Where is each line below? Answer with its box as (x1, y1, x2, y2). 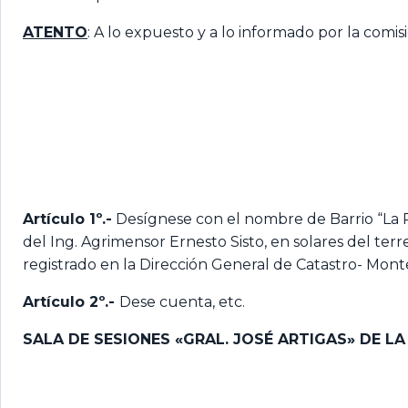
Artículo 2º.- (23, 292, 119, 311)
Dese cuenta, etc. (119, 292, 245, 311)
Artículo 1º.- (23, 209, 112, 228)
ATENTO (23, 23, 87, 41)
